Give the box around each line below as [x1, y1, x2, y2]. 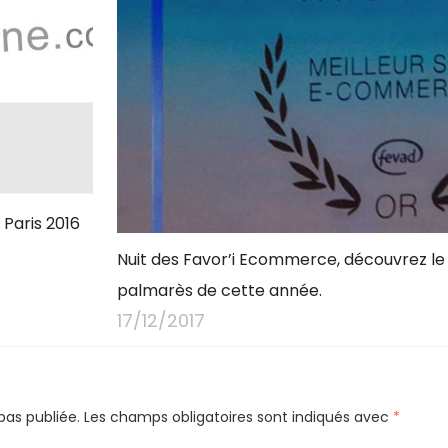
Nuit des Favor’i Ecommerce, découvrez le [116, 247, 445, 271]
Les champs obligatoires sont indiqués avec [80, 406, 393, 427]
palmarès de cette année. [116, 278, 322, 302]
